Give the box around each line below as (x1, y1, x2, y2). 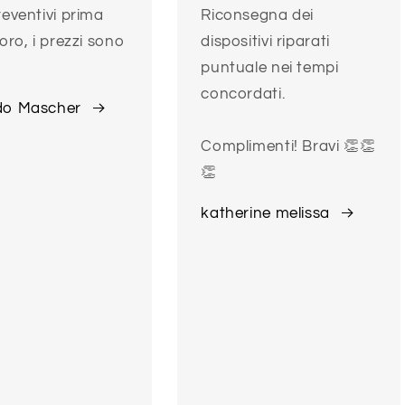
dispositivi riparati (201, 33, 330, 51)
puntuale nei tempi (201, 60, 339, 77)
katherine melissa (201, 205, 330, 222)
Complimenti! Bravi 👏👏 (201, 138, 376, 155)
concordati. (201, 86, 286, 103)
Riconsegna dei (201, 7, 315, 24)
